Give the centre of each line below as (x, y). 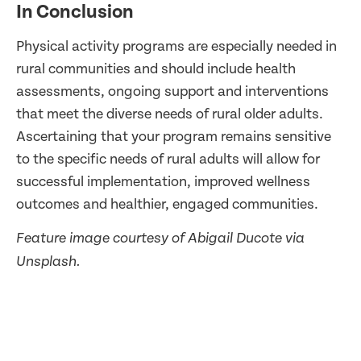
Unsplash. (48, 263)
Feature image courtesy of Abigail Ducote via (160, 239)
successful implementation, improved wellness (163, 181)
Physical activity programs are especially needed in (176, 46)
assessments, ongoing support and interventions (172, 91)
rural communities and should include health (156, 68)
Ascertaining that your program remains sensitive (174, 136)
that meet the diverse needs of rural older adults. (170, 114)
